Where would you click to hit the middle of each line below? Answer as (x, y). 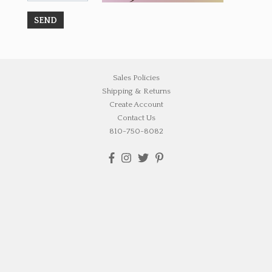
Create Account (136, 104)
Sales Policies (136, 78)
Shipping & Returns (136, 91)
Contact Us (136, 118)
